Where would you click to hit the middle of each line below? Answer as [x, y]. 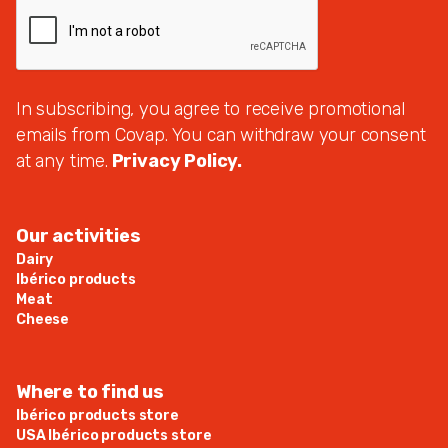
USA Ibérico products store [114, 436]
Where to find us [90, 392]
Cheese [43, 320]
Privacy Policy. [174, 161]
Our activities [78, 236]
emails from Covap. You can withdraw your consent [221, 135]
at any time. [62, 161]
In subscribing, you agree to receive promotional [210, 109]
